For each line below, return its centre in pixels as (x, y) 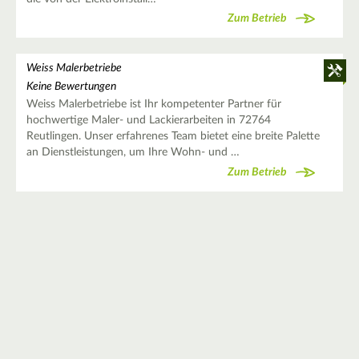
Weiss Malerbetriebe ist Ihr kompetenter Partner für (153, 105)
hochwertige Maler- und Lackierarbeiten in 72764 (148, 121)
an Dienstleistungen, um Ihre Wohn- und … (133, 153)
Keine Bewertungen (71, 87)
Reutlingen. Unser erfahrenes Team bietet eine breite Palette (173, 137)
